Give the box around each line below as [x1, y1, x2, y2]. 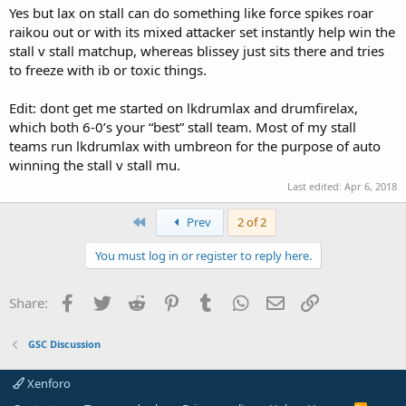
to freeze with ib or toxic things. [9, 60, 207, 79]
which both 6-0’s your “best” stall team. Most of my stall [9, 117, 356, 136]
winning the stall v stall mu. [9, 155, 180, 174]
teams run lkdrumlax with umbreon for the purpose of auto [9, 136, 381, 155]
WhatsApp [251, 292, 316, 311]
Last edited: [287, 179, 344, 194]
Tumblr [217, 292, 262, 311]
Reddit [148, 292, 188, 311]
